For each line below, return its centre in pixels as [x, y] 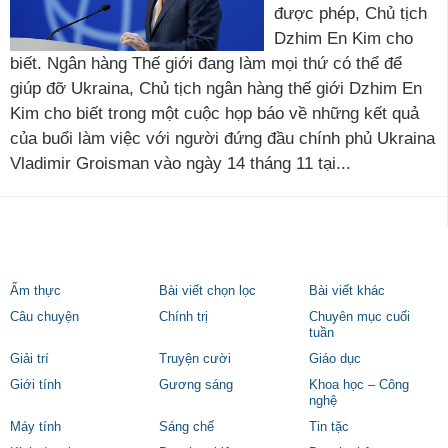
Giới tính [35, 385]
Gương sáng [196, 385]
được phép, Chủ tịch [350, 13]
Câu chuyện [44, 317]
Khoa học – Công [358, 385]
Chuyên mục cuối [359, 317]
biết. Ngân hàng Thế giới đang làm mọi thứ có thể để [206, 63]
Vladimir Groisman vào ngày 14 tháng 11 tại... [180, 163]
